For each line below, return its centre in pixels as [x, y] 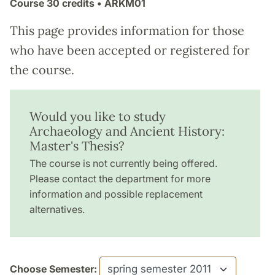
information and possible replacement [116, 194]
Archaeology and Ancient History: [127, 131]
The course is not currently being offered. [123, 164]
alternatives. [57, 210]
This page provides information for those [127, 31]
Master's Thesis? [77, 146]
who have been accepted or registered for [130, 50]
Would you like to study [98, 117]
